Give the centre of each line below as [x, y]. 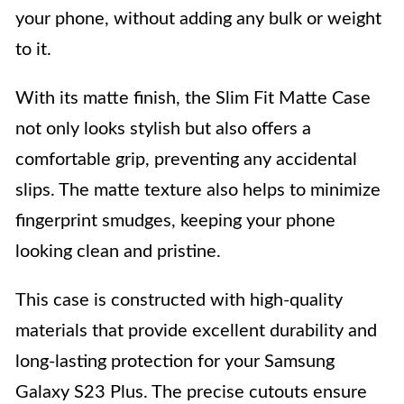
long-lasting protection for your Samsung [175, 361]
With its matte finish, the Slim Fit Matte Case [193, 98]
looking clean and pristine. [118, 251]
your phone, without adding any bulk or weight [198, 18]
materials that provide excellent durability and [196, 331]
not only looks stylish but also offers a [163, 129]
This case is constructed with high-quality [179, 300]
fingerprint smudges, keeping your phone [175, 220]
